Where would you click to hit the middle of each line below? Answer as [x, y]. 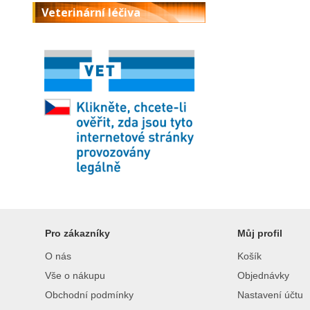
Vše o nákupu [75, 275]
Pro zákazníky [77, 233]
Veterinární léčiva [91, 12]
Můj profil [260, 233]
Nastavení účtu [270, 295]
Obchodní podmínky [89, 295]
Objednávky [263, 275]
